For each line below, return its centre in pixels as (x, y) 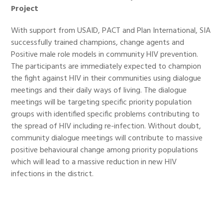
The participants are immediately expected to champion (106, 67)
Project (25, 9)
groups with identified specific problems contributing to (106, 115)
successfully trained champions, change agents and (98, 43)
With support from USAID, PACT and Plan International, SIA (111, 31)
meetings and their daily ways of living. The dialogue (99, 91)
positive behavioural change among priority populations (105, 151)
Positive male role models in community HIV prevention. (105, 55)
